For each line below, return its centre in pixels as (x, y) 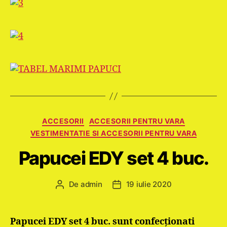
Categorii (132, 119)
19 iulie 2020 (149, 184)
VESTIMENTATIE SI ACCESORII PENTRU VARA (113, 133)
